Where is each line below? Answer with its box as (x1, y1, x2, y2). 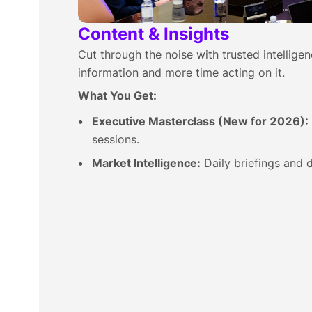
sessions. (92, 132, 139, 146)
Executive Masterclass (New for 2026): (92, 114, 309, 128)
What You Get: (78, 88, 157, 102)
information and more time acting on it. (78, 65, 285, 79)
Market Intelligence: (92, 156, 201, 170)
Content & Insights (78, 24, 229, 44)
